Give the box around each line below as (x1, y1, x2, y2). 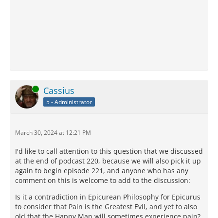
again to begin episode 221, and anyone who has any (15, 166, 188, 176)
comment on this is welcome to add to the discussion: (15, 176, 190, 185)
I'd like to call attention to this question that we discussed (15, 146, 203, 156)
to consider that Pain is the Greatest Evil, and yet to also (15, 202, 197, 212)
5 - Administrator (46, 97, 92, 106)
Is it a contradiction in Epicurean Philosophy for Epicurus (15, 192, 200, 202)
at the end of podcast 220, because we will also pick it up (15, 156, 201, 166)
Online (15, 85, 33, 93)
